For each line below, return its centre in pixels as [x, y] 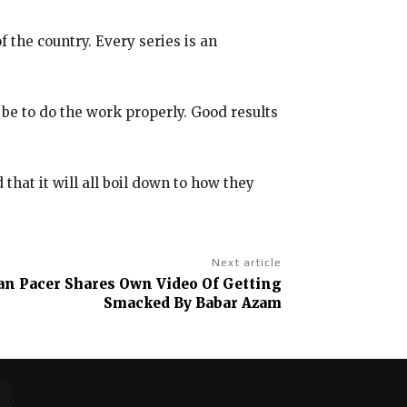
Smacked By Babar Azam [192, 303]
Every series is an [154, 41]
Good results [234, 112]
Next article [246, 262]
